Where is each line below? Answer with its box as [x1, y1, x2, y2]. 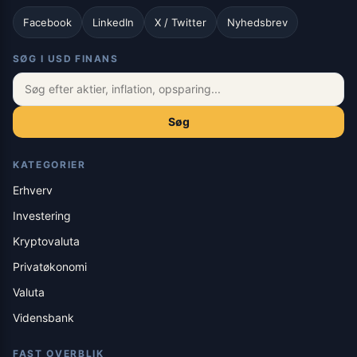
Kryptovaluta [13, 234, 80, 249]
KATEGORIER [13, 159, 86, 171]
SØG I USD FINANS [13, 53, 119, 65]
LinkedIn [92, 16, 134, 29]
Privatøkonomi [13, 260, 87, 274]
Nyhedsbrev [227, 16, 288, 29]
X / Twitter [155, 16, 206, 29]
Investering [13, 209, 71, 223]
